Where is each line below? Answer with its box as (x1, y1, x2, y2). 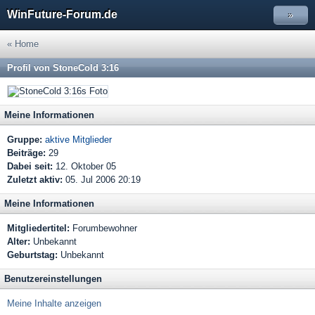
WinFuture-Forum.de (7, 8, 117, 20)
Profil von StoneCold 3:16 (7, 63, 119, 73)
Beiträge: (7, 148, 46, 158)
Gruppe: (7, 134, 42, 145)
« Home (7, 39, 39, 49)
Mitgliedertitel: (7, 223, 70, 233)
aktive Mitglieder (45, 134, 112, 145)
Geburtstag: (7, 250, 58, 260)
